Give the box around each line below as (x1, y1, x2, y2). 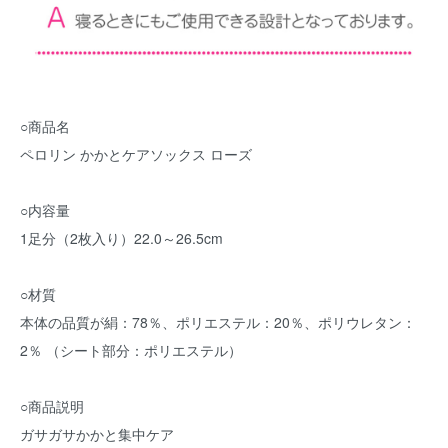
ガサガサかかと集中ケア (20, 423, 174, 444)
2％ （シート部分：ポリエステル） (20, 339, 242, 360)
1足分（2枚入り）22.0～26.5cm (20, 227, 223, 248)
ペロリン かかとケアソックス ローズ (20, 143, 252, 164)
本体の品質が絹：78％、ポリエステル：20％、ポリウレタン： (20, 311, 416, 332)
